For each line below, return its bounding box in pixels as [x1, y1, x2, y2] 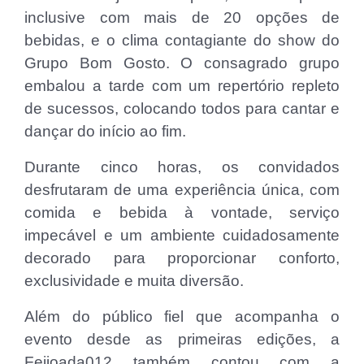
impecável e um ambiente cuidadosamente [24, 226, 340, 244]
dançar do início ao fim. [24, 122, 186, 140]
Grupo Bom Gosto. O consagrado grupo [24, 54, 340, 71]
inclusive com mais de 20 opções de [24, 8, 340, 26]
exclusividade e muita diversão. [24, 271, 244, 289]
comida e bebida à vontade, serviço [24, 203, 340, 221]
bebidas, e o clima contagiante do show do [24, 31, 340, 49]
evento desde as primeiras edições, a [24, 330, 340, 348]
